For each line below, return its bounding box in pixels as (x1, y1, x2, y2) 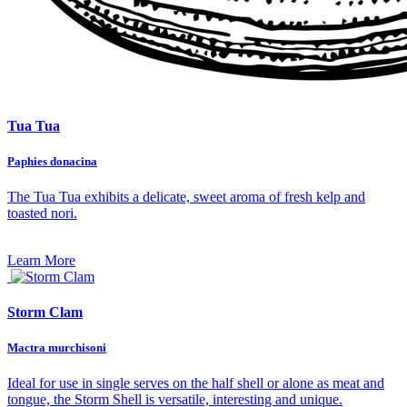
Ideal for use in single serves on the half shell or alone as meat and (7, 375, 384, 392)
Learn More (7, 252, 75, 268)
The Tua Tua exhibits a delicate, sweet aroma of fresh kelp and (7, 188, 365, 204)
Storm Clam (7, 304, 83, 321)
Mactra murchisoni (7, 341, 106, 355)
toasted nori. (7, 204, 77, 221)
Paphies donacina (7, 154, 97, 168)
